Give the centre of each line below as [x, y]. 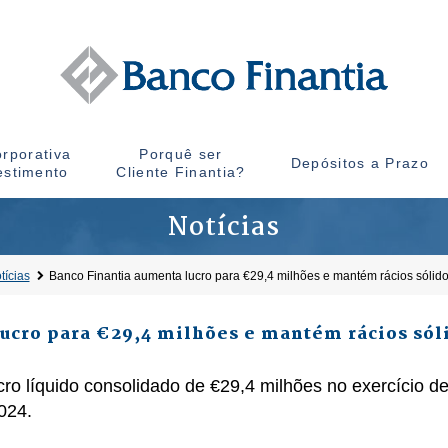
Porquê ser [181, 154]
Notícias [224, 228]
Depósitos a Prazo [359, 163]
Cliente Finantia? [181, 172]
